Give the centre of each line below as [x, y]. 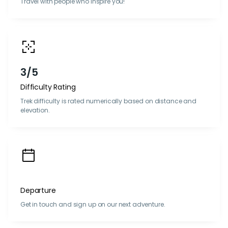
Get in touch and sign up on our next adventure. [93, 204]
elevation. [35, 110]
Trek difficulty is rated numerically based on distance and [108, 101]
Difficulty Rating [48, 87]
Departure [38, 190]
